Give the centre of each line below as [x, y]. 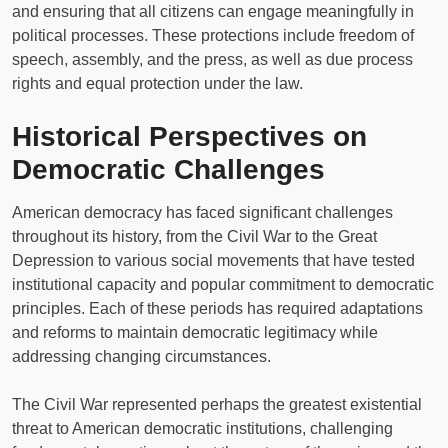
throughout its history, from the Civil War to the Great [194, 236]
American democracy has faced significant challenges [202, 212]
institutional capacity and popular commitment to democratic [223, 284]
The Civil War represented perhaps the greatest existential [217, 404]
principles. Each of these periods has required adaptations [217, 308]
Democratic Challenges [168, 169]
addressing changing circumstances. [141, 356]
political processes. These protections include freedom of [213, 35]
